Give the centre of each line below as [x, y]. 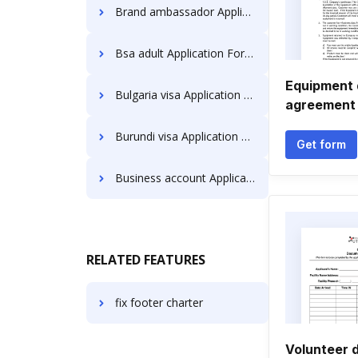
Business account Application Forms [181, 178]
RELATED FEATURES [146, 260]
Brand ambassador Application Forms [179, 12]
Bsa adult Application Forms [180, 53]
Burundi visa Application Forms [178, 136]
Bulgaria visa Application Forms [179, 95]
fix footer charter [159, 302]
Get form [321, 144]
